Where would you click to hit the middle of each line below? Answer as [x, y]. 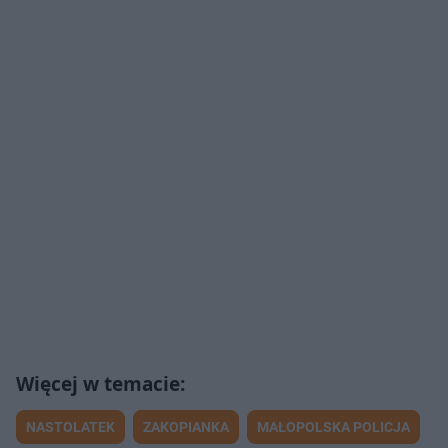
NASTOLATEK [70, 426]
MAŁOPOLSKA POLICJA [333, 426]
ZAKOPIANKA [186, 426]
